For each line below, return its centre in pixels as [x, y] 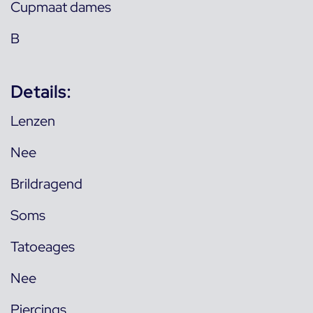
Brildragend [46, 183]
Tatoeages [43, 246]
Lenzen [33, 121]
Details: [41, 92]
